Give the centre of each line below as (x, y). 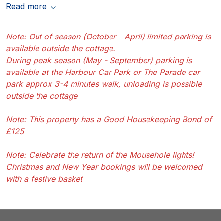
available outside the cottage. (61, 48)
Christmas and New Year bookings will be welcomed (104, 166)
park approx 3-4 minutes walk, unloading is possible (104, 84)
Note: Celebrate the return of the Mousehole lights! (100, 155)
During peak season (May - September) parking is (99, 60)
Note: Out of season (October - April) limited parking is (108, 36)
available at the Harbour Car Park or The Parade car (103, 72)
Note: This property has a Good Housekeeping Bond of (109, 119)
